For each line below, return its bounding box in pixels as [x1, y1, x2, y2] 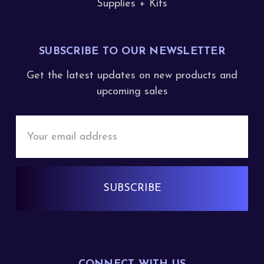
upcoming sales [96, 86, 168, 98]
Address [16, 133, 56, 146]
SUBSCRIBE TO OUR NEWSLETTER [39, 46, 225, 58]
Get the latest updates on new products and [27, 70, 237, 82]
